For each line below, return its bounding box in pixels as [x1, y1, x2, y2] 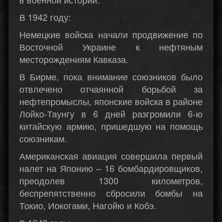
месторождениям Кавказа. [19, 53, 128, 66]
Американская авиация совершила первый [19, 149, 203, 163]
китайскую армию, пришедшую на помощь [19, 119, 203, 133]
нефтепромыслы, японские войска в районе [19, 95, 203, 108]
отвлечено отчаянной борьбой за [19, 82, 203, 96]
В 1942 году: [19, 10, 71, 24]
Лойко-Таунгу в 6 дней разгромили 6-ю [19, 107, 203, 120]
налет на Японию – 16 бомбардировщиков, [19, 162, 203, 175]
